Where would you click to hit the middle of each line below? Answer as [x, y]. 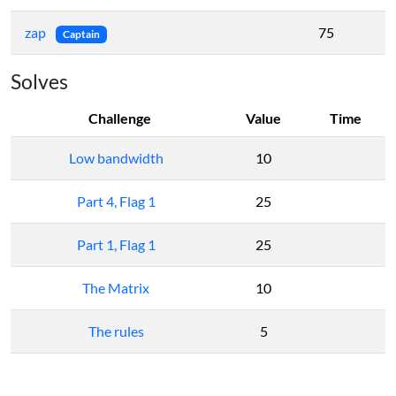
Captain [81, 34]
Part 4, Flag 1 [116, 201]
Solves [39, 81]
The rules [116, 331]
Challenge [119, 118]
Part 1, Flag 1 [116, 244]
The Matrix [116, 288]
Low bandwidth [116, 158]
